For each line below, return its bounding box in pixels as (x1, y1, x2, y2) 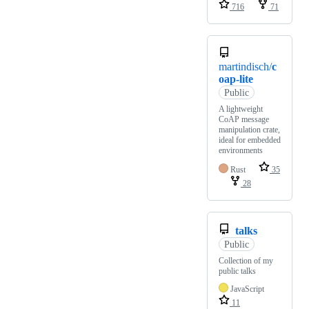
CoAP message (219, 114, 269, 125)
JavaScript (230, 284, 264, 295)
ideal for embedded (219, 135, 281, 146)
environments (219, 146, 263, 156)
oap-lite (219, 73, 253, 86)
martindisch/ (219, 61, 272, 73)
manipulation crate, (219, 125, 280, 135)
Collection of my (219, 256, 273, 266)
